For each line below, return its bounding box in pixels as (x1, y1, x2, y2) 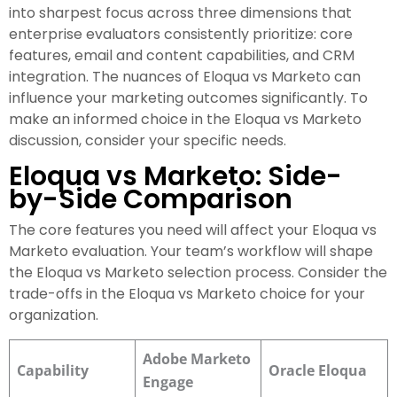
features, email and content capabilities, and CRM (9, 45, 354, 66)
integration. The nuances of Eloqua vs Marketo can (9, 66, 361, 88)
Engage (143, 372, 193, 393)
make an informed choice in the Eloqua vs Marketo (9, 109, 362, 130)
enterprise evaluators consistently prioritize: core (9, 24, 353, 45)
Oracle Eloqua (269, 361, 367, 381)
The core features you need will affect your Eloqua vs (9, 220, 377, 241)
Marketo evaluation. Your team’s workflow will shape (9, 241, 373, 262)
